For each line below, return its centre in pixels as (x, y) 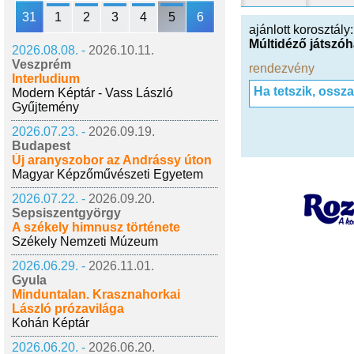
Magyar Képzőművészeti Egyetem (107, 174)
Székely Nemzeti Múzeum (85, 241)
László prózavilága (68, 309)
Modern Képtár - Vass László (92, 93)
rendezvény (282, 68)
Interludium (46, 79)
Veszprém (41, 64)
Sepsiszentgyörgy (66, 213)
